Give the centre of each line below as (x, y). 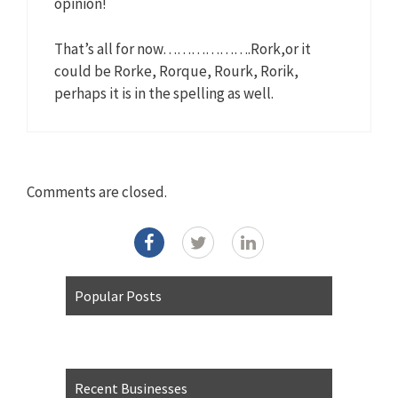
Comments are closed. (97, 192)
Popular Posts (118, 295)
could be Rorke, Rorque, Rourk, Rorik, (176, 71)
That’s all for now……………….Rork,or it (183, 48)
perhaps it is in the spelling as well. (164, 93)
